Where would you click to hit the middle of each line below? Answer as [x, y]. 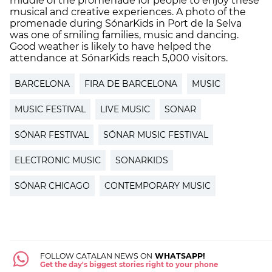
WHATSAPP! [178, 256]
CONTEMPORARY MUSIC [158, 186]
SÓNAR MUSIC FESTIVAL [156, 135]
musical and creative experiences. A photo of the [128, 12]
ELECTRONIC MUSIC [58, 161]
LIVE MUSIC [125, 110]
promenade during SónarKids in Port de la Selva [126, 24]
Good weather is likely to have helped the [110, 47]
